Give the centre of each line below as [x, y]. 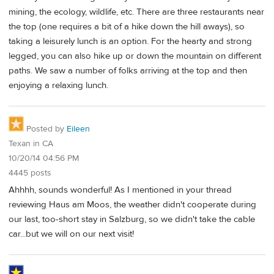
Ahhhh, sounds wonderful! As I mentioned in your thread [120, 190]
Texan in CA [31, 143]
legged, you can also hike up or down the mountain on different [135, 56]
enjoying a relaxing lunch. [58, 86]
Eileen [78, 129]
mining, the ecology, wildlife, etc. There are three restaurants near [136, 12]
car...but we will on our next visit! [71, 234]
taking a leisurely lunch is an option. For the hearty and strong [130, 42]
